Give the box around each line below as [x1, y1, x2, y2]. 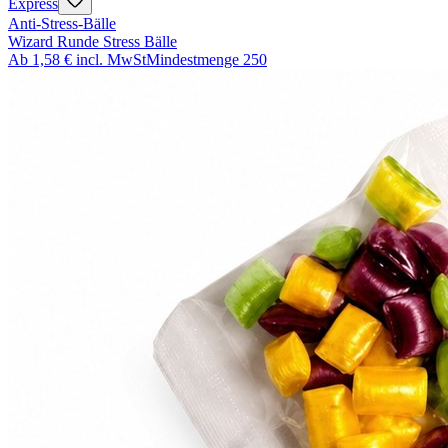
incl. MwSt [76, 51, 146, 69]
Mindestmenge [146, 51, 239, 69]
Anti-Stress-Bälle [8, 15, 116, 33]
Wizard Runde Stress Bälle [8, 33, 177, 51]
